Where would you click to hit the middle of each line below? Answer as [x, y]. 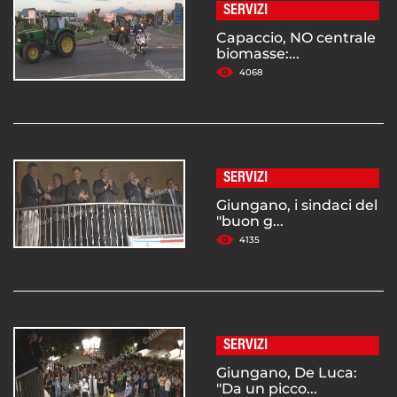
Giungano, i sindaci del [297, 206]
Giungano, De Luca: [287, 373]
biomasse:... [258, 54]
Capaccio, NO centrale [296, 38]
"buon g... [250, 222]
